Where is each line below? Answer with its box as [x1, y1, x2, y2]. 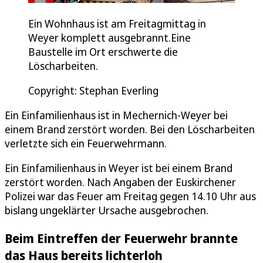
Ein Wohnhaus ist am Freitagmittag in [28, 16, 206, 31]
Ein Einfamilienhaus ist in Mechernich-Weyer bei [5, 108, 228, 123]
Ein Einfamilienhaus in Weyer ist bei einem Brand [5, 161, 232, 176]
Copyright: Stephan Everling [28, 83, 159, 98]
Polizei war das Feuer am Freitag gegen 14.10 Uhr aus [5, 189, 256, 204]
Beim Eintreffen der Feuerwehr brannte [5, 230, 238, 247]
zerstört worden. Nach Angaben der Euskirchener [5, 175, 236, 190]
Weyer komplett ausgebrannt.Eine [28, 31, 191, 45]
